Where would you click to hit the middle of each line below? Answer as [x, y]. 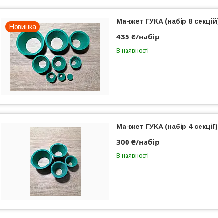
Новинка [23, 27]
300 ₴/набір [138, 142]
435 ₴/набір [138, 36]
